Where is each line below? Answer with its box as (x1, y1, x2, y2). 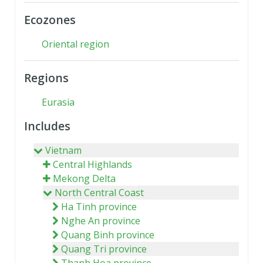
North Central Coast (55, 186, 144, 199)
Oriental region (42, 37, 109, 50)
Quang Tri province (61, 242, 147, 255)
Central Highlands (53, 157, 132, 171)
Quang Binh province (61, 228, 154, 241)
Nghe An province (61, 214, 140, 227)
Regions (24, 69, 69, 86)
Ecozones (24, 11, 76, 28)
